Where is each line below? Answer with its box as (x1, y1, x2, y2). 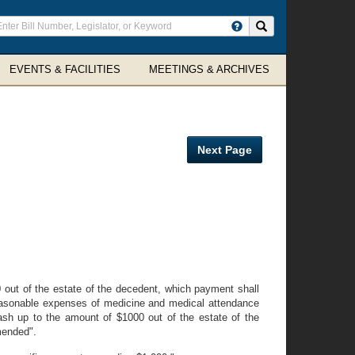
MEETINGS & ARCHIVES (149, 63, 269, 75)
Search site (266, 20, 318, 31)
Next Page (197, 143, 252, 156)
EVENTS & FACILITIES (10, 63, 120, 75)
